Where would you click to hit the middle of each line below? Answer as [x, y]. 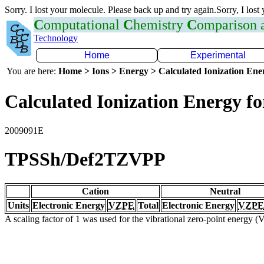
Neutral [225, 191]
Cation [95, 191]
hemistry [160, 25]
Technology [56, 38]
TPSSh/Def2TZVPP [85, 159]
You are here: [32, 71]
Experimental [218, 55]
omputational [83, 25]
